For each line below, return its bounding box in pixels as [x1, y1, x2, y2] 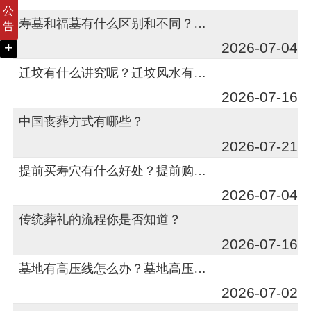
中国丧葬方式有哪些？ [19, 114, 144, 129]
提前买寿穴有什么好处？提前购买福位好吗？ [194, 162, 207, 178]
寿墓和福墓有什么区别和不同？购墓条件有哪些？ [194, 16, 207, 31]
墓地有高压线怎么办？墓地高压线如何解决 [194, 260, 207, 276]
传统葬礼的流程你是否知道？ [19, 212, 182, 227]
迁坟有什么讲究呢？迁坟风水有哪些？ [194, 65, 207, 80]
